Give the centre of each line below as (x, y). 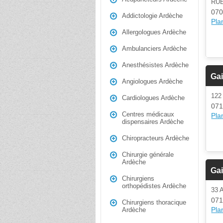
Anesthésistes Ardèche (155, 65)
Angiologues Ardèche (152, 81)
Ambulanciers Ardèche (154, 49)
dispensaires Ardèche (153, 122)
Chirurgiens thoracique (154, 202)
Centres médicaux (148, 114)
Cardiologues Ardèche (153, 98)
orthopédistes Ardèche (154, 186)
